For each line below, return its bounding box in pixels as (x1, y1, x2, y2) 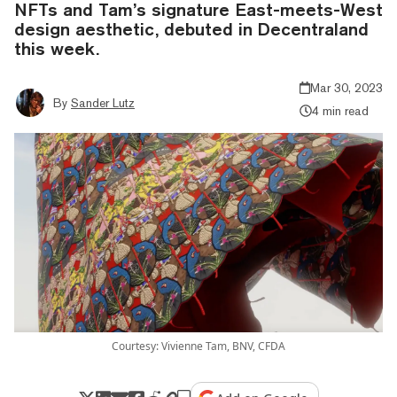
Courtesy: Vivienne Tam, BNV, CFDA (112, 339, 285, 354)
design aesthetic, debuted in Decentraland (14, 18, 369, 39)
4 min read (311, 103, 369, 118)
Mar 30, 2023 (310, 80, 383, 95)
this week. (14, 37, 99, 58)
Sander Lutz (71, 95, 135, 110)
